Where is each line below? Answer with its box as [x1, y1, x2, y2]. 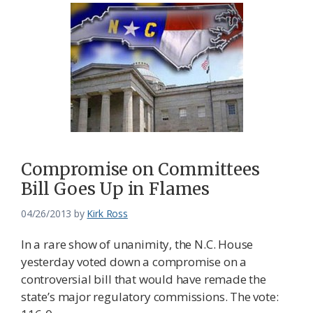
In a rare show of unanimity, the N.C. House [21, 236, 254, 253]
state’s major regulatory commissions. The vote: [21, 289, 279, 305]
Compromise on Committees [21, 159, 260, 181]
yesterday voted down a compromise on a [21, 254, 247, 270]
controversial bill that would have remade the [21, 271, 266, 288]
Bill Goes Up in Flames [21, 178, 210, 201]
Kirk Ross [87, 207, 128, 221]
